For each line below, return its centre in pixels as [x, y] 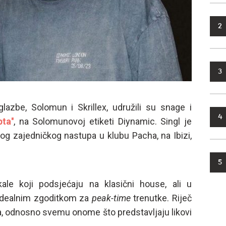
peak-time [111, 198]
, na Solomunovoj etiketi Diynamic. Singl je [103, 121]
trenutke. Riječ [161, 198]
